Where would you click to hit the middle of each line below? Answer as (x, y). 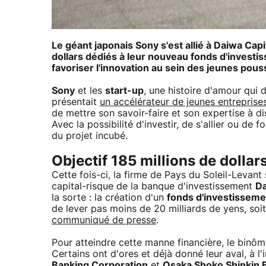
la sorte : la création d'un (109, 198)
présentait (76, 102)
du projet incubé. (90, 136)
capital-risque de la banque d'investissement (153, 187)
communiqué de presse (104, 221)
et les (90, 91)
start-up (124, 91)
